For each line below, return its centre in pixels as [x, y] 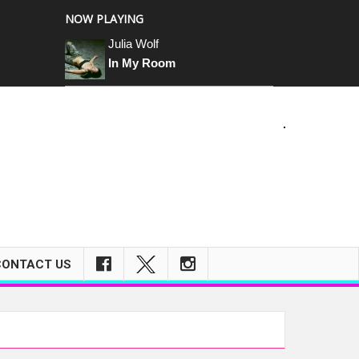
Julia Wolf [133, 44]
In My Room [142, 63]
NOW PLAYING [104, 19]
